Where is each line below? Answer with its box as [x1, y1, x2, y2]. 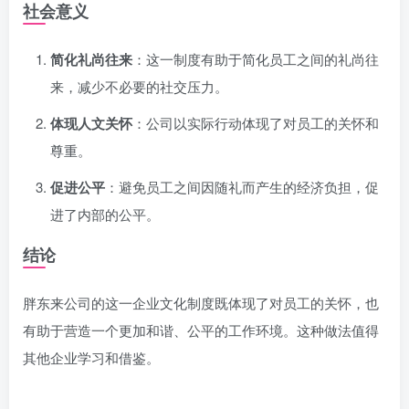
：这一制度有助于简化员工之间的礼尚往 [132, 49, 379, 68]
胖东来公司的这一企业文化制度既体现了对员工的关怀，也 [23, 293, 379, 312]
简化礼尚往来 [50, 49, 132, 69]
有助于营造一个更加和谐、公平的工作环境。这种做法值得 [23, 320, 379, 340]
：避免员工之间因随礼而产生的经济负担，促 [105, 177, 379, 196]
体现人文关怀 [50, 113, 132, 133]
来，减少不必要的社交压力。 [50, 77, 228, 96]
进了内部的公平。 [50, 204, 160, 224]
